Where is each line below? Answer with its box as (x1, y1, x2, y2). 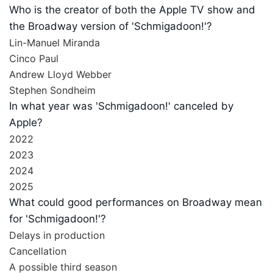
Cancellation (9, 245, 66, 258)
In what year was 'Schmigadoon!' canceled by (9, 100, 233, 113)
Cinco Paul (9, 52, 58, 65)
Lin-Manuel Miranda (9, 37, 100, 49)
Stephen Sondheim (9, 84, 96, 97)
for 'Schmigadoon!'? (9, 213, 106, 225)
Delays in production (9, 229, 105, 242)
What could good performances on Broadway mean (9, 196, 262, 209)
